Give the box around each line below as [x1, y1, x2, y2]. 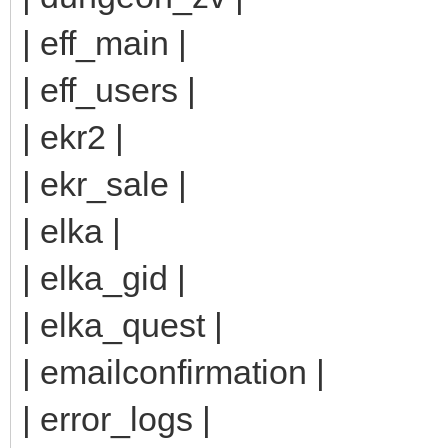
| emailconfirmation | [22, 352, 325, 391]
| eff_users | [22, 70, 196, 109]
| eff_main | [22, 23, 187, 62]
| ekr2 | [22, 117, 124, 156]
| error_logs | [22, 399, 211, 438]
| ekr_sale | [22, 164, 187, 203]
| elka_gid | [22, 258, 186, 297]
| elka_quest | [22, 305, 223, 344]
